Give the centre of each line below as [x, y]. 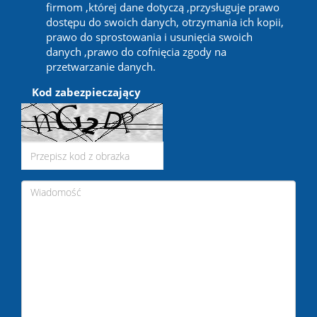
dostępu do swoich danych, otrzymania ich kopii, [165, 22]
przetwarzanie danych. [101, 67]
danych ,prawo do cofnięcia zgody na [136, 52]
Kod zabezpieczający [86, 92]
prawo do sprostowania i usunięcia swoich [149, 37]
